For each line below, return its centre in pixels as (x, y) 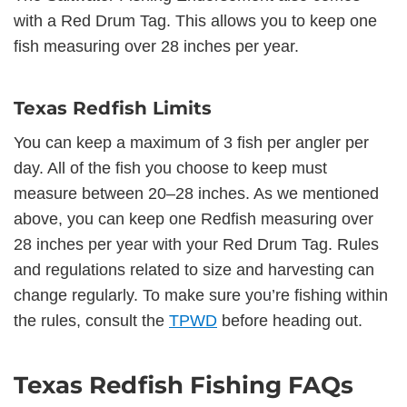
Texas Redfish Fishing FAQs (184, 385)
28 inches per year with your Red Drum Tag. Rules (196, 244)
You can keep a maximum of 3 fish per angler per (191, 142)
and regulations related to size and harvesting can (194, 269)
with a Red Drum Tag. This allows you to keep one (195, 20)
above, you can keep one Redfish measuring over (194, 218)
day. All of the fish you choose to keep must (170, 168)
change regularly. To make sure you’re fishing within (201, 295)
